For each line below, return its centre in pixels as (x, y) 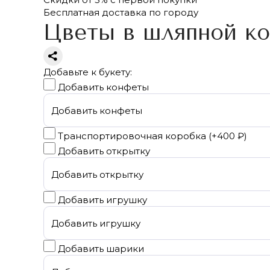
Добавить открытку (103, 151)
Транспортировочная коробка (133, 136)
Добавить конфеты (102, 87)
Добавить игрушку (101, 200)
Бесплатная (71, 12)
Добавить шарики (100, 249)
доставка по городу (149, 12)
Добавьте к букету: (88, 72)
